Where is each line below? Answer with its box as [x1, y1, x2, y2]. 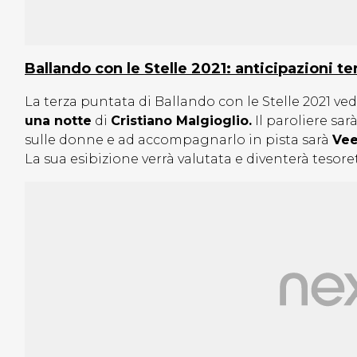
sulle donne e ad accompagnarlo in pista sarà [25, 132, 332, 148]
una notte [25, 113, 92, 129]
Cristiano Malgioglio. [111, 113, 252, 129]
